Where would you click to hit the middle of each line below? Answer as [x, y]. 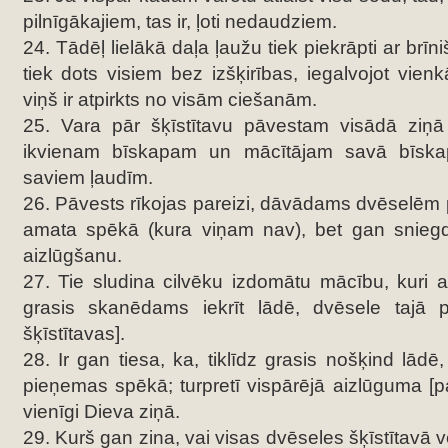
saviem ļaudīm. [87, 177]
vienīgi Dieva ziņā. [101, 411]
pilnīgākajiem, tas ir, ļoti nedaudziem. [179, 21]
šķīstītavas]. [73, 333]
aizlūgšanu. [72, 255]
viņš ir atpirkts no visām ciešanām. [169, 99]
